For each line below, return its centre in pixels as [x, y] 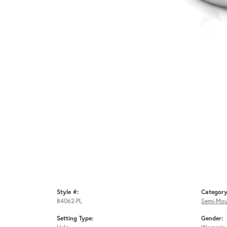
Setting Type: [75, 218]
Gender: [212, 218]
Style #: [68, 192]
